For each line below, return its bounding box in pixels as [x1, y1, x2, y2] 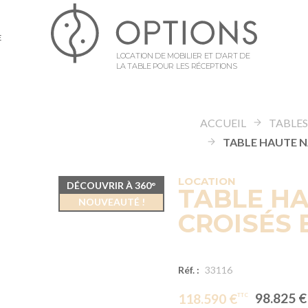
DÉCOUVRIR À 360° [67, 179, 156, 191]
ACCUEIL [200, 116, 247, 129]
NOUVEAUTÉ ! [78, 196, 145, 208]
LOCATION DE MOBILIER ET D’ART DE [116, 50, 250, 60]
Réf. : [178, 264, 199, 276]
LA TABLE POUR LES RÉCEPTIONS [116, 60, 237, 71]
